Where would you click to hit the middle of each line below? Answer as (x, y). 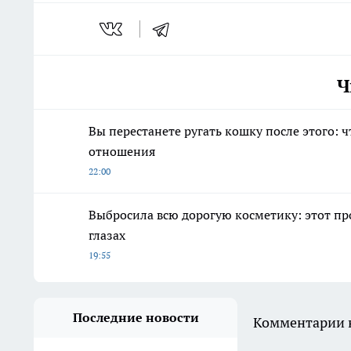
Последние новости (136, 318)
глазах (107, 235)
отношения (122, 152)
